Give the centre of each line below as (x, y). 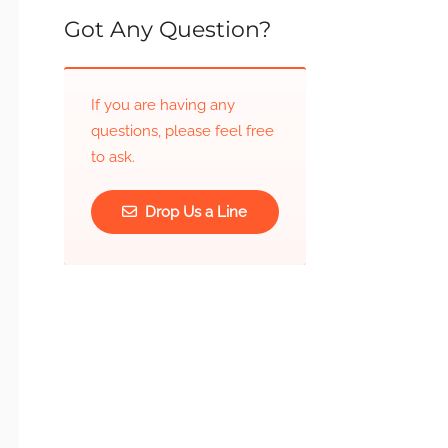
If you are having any (162, 105)
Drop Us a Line (194, 212)
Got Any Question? (167, 29)
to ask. (112, 157)
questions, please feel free (182, 131)
